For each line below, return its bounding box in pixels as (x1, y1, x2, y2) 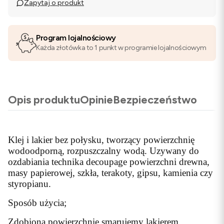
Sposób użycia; (8, 197, 66, 208)
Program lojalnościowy (36, 33, 116, 42)
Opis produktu (8, 93, 80, 106)
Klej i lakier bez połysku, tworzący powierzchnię (8, 134, 194, 145)
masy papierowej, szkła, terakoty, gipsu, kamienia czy (8, 167, 213, 178)
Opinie (80, 93, 113, 106)
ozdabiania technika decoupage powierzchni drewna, (8, 156, 209, 167)
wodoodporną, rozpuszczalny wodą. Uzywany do (8, 145, 199, 156)
